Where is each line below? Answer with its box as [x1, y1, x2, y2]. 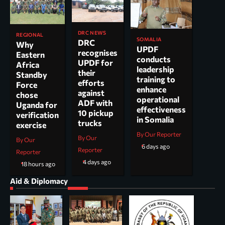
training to [137, 74, 175, 84]
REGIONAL [16, 32, 44, 38]
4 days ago [83, 158, 111, 166]
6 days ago [142, 143, 170, 151]
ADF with [78, 98, 113, 108]
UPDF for [78, 58, 113, 68]
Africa [16, 60, 39, 70]
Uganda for [16, 100, 57, 110]
